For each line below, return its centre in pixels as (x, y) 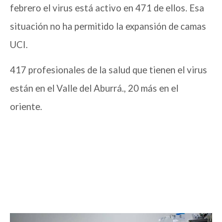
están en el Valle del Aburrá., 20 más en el (94, 88)
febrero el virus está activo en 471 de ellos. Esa (107, 8)
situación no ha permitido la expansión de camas (108, 27)
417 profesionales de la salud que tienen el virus (109, 70)
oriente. (26, 107)
